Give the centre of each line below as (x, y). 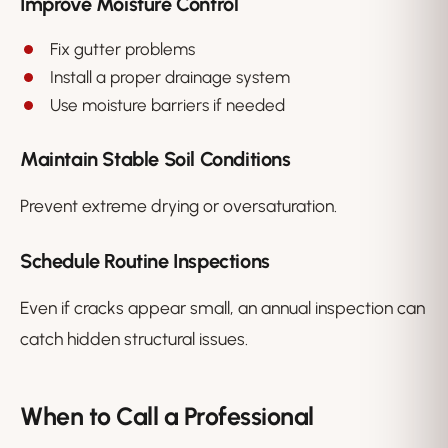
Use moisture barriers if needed (167, 105)
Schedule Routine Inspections (145, 261)
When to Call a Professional (167, 416)
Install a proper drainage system (170, 77)
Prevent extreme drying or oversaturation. (178, 206)
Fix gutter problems (122, 49)
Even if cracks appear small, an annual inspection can (222, 308)
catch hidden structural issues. (134, 339)
